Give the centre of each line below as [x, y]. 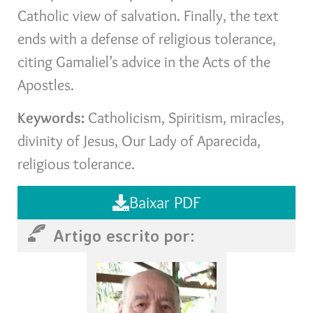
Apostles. [46, 85]
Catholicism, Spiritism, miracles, [184, 118]
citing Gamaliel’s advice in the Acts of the [144, 61]
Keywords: [51, 118]
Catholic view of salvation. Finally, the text [148, 15]
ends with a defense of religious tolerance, [147, 38]
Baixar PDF [165, 202]
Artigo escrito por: [124, 236]
